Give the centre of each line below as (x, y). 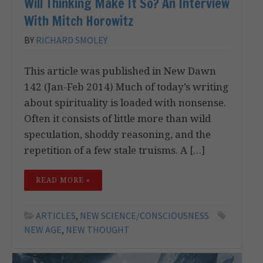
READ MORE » (63, 180)
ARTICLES (56, 215)
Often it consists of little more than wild (117, 118)
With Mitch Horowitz (79, 21)
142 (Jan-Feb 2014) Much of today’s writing (126, 86)
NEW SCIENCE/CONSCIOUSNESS (144, 215)
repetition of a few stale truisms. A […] (114, 150)
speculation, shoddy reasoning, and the (117, 134)
